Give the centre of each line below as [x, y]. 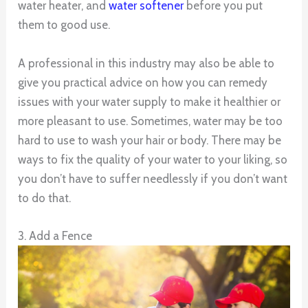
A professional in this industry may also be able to [146, 63]
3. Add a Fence [55, 235]
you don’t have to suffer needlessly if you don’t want [153, 178]
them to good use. [64, 25]
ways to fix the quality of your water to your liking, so [153, 159]
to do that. [45, 198]
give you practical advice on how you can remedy [143, 82]
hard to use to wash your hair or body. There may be [150, 140]
